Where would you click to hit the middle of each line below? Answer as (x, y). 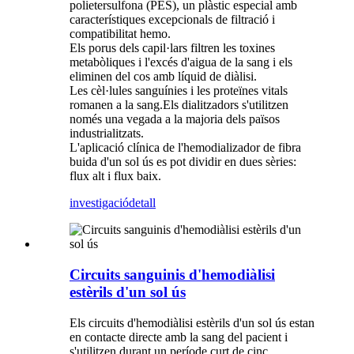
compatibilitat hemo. (120, 34)
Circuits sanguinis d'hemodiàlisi (172, 274)
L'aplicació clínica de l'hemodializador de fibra (185, 148)
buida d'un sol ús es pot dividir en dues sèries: (183, 162)
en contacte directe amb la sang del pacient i (179, 337)
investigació (99, 203)
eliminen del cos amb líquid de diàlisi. (163, 77)
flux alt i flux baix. (115, 176)
